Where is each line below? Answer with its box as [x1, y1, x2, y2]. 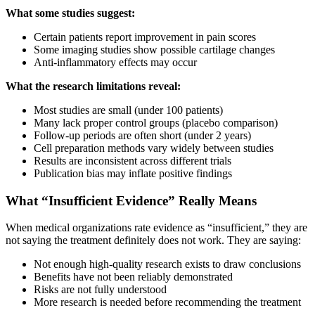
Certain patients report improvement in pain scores [34, 30, 256, 43]
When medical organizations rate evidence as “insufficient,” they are [6, 221, 307, 234]
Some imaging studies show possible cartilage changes [34, 43, 275, 56]
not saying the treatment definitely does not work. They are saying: [6, 234, 301, 247]
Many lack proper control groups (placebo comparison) [34, 116, 278, 129]
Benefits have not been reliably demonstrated [34, 271, 233, 283]
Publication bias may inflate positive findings [34, 167, 232, 179]
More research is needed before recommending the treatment [34, 296, 301, 309]
